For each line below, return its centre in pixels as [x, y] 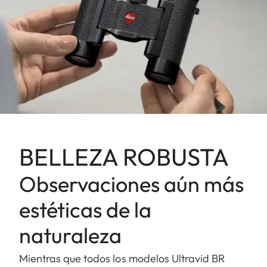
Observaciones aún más [131, 184]
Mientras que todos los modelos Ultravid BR [122, 258]
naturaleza [70, 235]
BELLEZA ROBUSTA [124, 156]
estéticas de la [85, 209]
